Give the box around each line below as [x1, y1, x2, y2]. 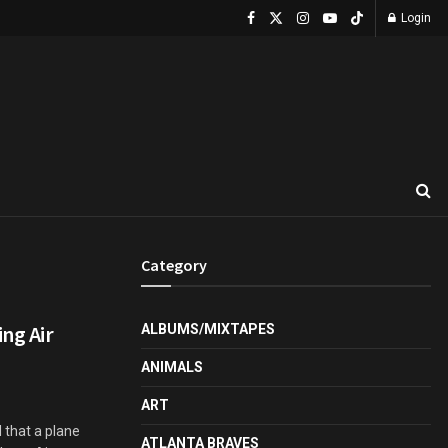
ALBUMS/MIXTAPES [141, 321, 275, 337]
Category [141, 255, 207, 275]
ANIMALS [141, 359, 203, 375]
